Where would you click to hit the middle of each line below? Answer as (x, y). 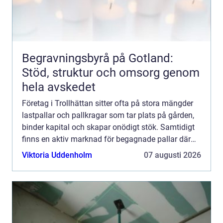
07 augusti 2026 (172, 155)
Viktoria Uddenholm (57, 155)
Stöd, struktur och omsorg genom (111, 73)
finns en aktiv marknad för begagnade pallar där (106, 139)
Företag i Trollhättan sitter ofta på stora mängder (108, 103)
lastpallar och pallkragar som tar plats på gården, (108, 115)
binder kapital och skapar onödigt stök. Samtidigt (108, 127)
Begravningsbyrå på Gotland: (98, 58)
